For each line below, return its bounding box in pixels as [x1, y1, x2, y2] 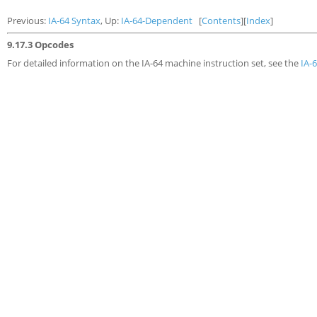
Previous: [7, 14, 48, 27]
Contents [202, 14, 241, 27]
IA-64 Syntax [48, 14, 100, 27]
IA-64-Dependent [121, 14, 192, 27]
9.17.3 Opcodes [7, 38, 74, 51]
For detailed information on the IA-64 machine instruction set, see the [7, 56, 301, 69]
